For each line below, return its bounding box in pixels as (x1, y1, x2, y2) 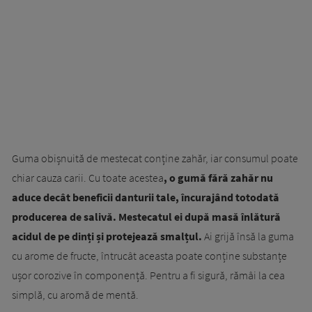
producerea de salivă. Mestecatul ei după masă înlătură (12, 210, 281, 224)
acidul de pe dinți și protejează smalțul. (12, 229, 202, 244)
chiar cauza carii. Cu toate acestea (12, 171, 164, 185)
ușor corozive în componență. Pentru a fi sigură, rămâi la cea (12, 268, 285, 283)
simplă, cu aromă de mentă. (12, 288, 139, 302)
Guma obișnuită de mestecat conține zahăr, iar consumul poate (12, 151, 298, 166)
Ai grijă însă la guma (202, 229, 294, 244)
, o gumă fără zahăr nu (164, 171, 273, 185)
